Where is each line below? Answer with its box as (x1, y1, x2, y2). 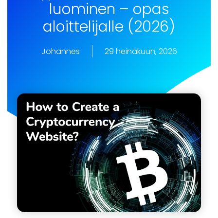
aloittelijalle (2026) (43, 16, 175, 37)
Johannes (41, 45, 80, 57)
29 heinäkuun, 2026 (104, 45, 177, 57)
